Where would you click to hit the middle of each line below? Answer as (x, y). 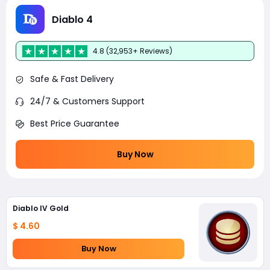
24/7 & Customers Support (87, 101)
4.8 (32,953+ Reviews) (133, 51)
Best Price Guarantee (75, 124)
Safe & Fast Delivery (72, 79)
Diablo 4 (72, 19)
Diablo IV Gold (41, 208)
